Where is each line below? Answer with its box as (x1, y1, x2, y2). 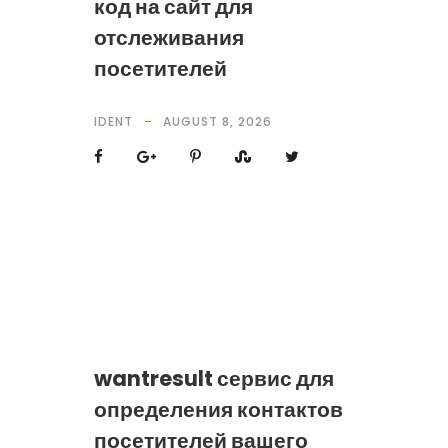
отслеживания (93, 23, 244, 52)
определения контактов (93, 395, 343, 424)
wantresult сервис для (93, 364, 334, 393)
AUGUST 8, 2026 (162, 113, 272, 130)
